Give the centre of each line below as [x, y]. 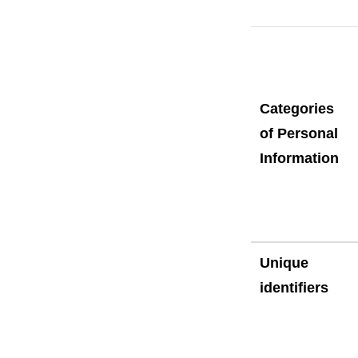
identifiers [294, 287]
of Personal [298, 133]
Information [299, 158]
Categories [296, 108]
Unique [284, 263]
